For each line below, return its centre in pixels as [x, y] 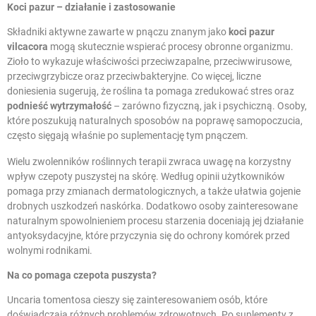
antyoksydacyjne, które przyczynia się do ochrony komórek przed [148, 235]
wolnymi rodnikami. [50, 250]
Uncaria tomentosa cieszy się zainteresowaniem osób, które [137, 299]
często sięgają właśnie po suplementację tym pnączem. [128, 135]
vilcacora [28, 46]
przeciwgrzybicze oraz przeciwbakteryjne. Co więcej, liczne [134, 76]
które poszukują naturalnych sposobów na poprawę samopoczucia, [155, 120]
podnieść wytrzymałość [59, 105]
